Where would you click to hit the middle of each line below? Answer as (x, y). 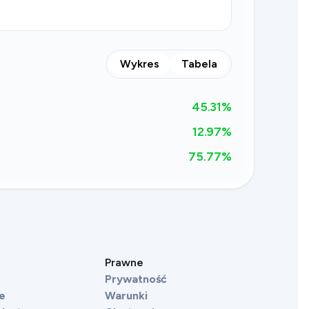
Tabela (199, 64)
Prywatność (136, 279)
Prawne (124, 262)
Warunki (127, 296)
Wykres (139, 64)
